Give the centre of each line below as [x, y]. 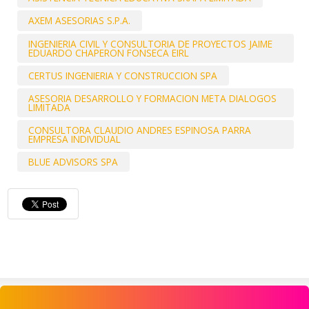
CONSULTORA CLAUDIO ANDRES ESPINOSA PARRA [140, 130]
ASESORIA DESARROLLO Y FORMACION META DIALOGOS [153, 98]
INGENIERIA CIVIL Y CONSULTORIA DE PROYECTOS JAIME [151, 43]
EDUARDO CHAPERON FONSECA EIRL [109, 52]
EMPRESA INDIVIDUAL [75, 139]
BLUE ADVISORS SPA [73, 162]
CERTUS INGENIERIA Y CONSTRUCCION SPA [123, 75]
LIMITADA [50, 107]
